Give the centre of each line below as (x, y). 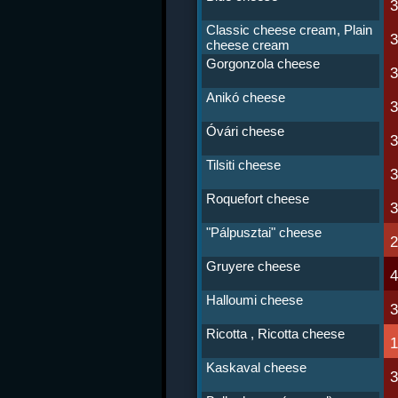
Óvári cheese (245, 131)
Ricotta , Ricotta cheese (275, 334)
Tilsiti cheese (243, 165)
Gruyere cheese (253, 266)
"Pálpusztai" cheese (264, 232)
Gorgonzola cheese (263, 64)
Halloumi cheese (255, 300)
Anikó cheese (246, 97)
